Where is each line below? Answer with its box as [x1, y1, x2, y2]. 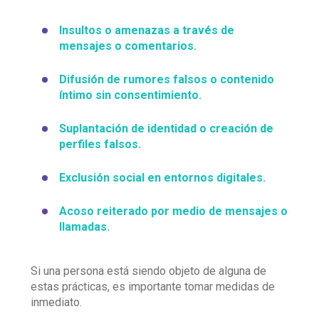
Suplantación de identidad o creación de [59, 122, 273, 135]
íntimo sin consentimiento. [59, 88, 202, 102]
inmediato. [31, 296, 82, 309]
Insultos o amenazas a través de [59, 23, 234, 37]
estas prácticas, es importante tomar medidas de [31, 280, 275, 293]
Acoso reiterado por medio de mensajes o [59, 204, 288, 218]
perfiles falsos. [59, 137, 141, 151]
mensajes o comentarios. [59, 39, 197, 53]
